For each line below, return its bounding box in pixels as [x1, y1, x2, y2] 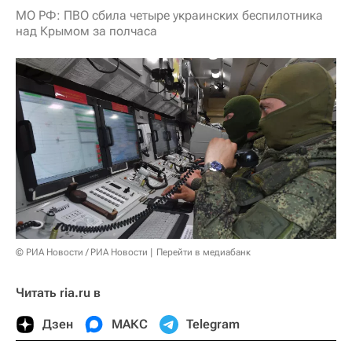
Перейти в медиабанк [156, 246, 251, 258]
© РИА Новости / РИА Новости [16, 246, 148, 258]
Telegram [186, 316, 240, 332]
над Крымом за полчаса [16, 24, 157, 38]
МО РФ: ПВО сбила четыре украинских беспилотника [16, 8, 323, 23]
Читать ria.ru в [16, 284, 101, 300]
